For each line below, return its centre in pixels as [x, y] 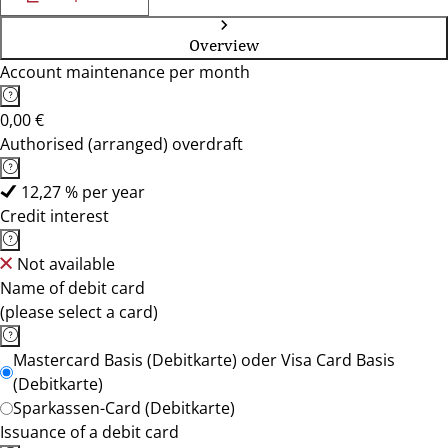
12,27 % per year [83, 192]
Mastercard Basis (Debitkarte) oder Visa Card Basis [204, 360]
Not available [66, 264]
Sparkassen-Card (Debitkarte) [124, 408]
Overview [224, 45]
